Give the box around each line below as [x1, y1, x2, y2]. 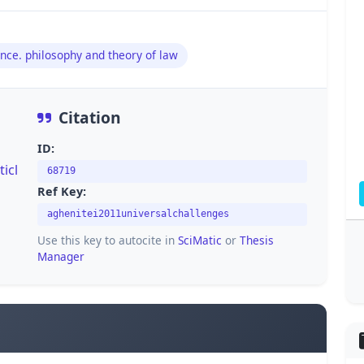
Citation [58, 106, 121, 128]
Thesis [240, 232, 274, 249]
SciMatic [178, 232, 222, 249]
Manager [37, 249, 84, 265]
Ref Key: [37, 184, 86, 200]
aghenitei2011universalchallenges [47, 208, 229, 220]
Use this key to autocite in [37, 232, 178, 249]
